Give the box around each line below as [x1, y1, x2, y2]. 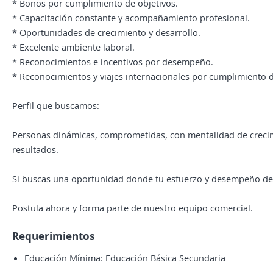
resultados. [12, 143, 58, 155]
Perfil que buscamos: [12, 99, 99, 112]
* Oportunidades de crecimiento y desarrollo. [12, 26, 200, 38]
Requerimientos [12, 229, 95, 243]
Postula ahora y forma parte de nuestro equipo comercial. [12, 202, 253, 214]
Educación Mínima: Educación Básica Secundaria [24, 252, 225, 264]
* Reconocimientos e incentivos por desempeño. [12, 55, 213, 68]
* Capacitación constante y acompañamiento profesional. [12, 12, 250, 24]
